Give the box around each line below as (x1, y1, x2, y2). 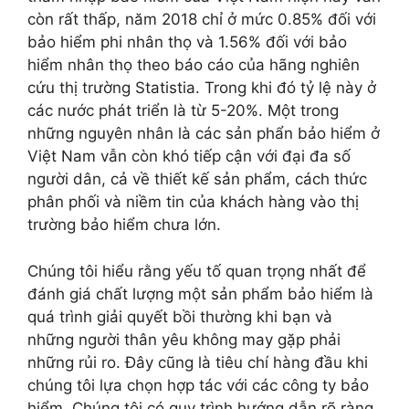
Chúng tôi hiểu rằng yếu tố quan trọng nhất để (27, 261, 366, 280)
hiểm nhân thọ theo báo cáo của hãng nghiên (27, 56, 360, 75)
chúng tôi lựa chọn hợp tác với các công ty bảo (27, 375, 369, 394)
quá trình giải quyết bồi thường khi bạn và (27, 307, 332, 326)
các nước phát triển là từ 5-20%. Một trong (27, 101, 339, 121)
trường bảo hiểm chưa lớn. (27, 215, 221, 235)
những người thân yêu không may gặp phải (27, 330, 341, 349)
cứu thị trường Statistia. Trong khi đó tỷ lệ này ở (27, 79, 376, 98)
